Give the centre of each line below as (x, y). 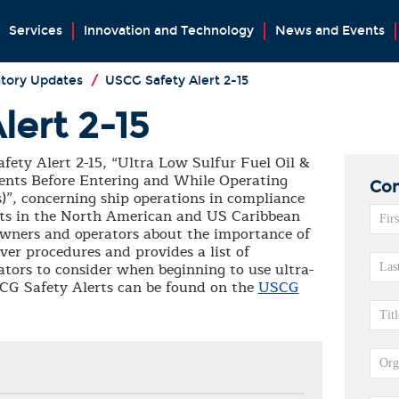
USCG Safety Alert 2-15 (176, 81)
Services (35, 31)
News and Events (330, 31)
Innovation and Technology (168, 31)
